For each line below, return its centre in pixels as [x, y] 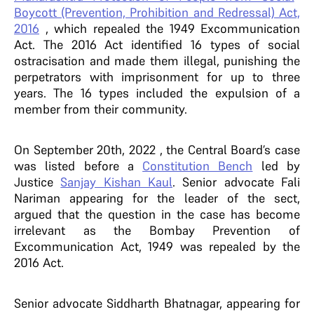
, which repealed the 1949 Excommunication [170, 28]
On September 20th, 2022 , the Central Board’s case [157, 150]
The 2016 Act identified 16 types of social [171, 45]
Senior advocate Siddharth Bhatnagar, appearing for [157, 303]
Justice [37, 182]
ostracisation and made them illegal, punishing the [157, 61]
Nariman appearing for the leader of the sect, [157, 198]
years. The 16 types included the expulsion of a [157, 93]
